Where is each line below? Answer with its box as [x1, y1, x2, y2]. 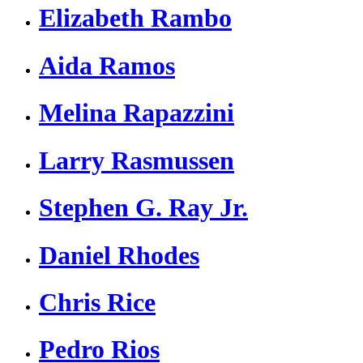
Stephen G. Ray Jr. [39, 193, 248, 223]
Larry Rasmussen [39, 145, 234, 175]
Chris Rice [39, 288, 156, 317]
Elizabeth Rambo [39, 3, 232, 33]
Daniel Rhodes [39, 240, 199, 270]
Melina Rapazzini [39, 98, 234, 128]
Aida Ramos [39, 50, 175, 80]
